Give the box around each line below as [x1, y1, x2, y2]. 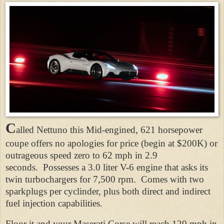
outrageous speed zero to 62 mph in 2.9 [5, 149, 157, 160]
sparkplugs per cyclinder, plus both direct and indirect [5, 185, 210, 196]
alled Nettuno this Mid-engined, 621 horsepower [16, 124, 202, 135]
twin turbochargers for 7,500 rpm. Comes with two [5, 173, 204, 184]
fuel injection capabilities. [5, 197, 102, 208]
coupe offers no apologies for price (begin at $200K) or [5, 137, 217, 148]
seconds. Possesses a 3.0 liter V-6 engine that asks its [5, 161, 208, 172]
